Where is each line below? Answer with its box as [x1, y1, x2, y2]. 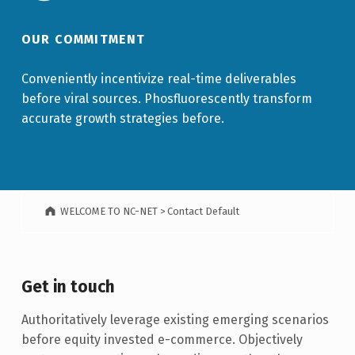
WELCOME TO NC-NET [60, 204, 158, 217]
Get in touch [21, 276, 115, 297]
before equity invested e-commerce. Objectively [21, 331, 303, 347]
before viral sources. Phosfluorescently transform [21, 90, 312, 106]
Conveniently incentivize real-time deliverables [21, 71, 296, 86]
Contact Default [167, 204, 240, 217]
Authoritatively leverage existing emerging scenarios [21, 311, 329, 327]
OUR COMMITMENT [21, 31, 146, 47]
